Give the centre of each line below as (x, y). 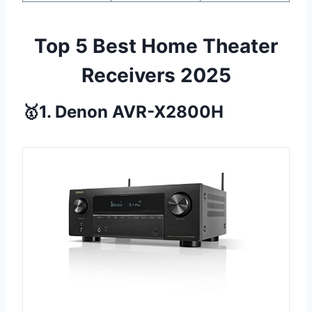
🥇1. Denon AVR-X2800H (123, 112)
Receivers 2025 (156, 76)
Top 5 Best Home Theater (156, 46)
